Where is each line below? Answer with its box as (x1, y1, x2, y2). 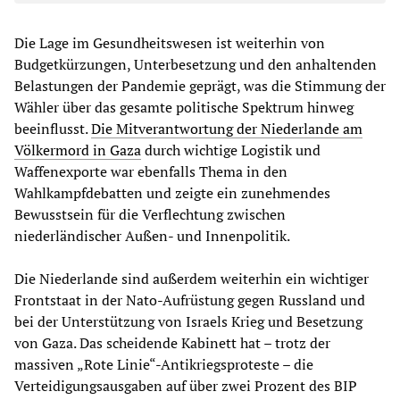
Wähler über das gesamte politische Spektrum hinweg (14, 97, 354, 118)
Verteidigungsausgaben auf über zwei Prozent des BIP (14, 376, 357, 396)
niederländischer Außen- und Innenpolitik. (14, 226, 290, 246)
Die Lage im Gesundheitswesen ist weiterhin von (14, 33, 325, 54)
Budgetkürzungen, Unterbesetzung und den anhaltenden (14, 54, 377, 75)
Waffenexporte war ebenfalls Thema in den (14, 162, 287, 182)
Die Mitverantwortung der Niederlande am (91, 119, 362, 139)
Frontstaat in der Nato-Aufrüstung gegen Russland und (14, 290, 365, 311)
